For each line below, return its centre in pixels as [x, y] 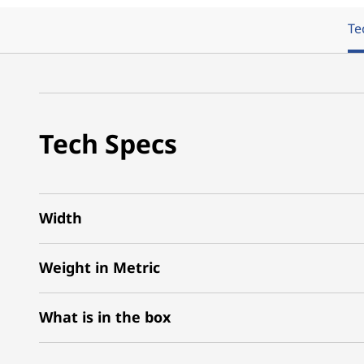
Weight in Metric [100, 267]
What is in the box [105, 317]
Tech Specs [108, 143]
